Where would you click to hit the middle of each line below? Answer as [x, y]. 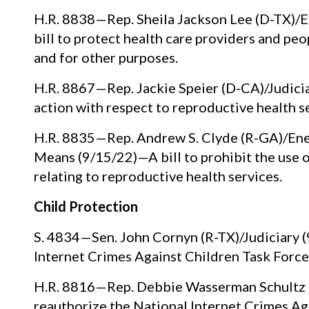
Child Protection [86, 206]
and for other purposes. [106, 57]
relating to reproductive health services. [158, 176]
